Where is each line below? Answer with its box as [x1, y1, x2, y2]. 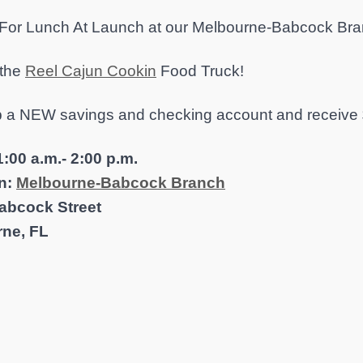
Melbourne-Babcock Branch [16, 173, 225, 191]
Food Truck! [156, 62, 244, 79]
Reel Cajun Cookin [25, 62, 156, 79]
